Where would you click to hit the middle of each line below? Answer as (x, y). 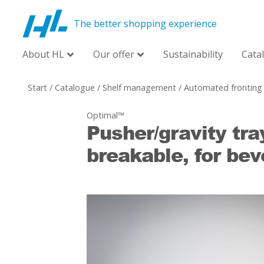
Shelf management (139, 88)
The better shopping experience (145, 24)
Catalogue (75, 88)
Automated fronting (223, 88)
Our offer (114, 54)
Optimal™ (105, 115)
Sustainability (193, 54)
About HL (43, 54)
